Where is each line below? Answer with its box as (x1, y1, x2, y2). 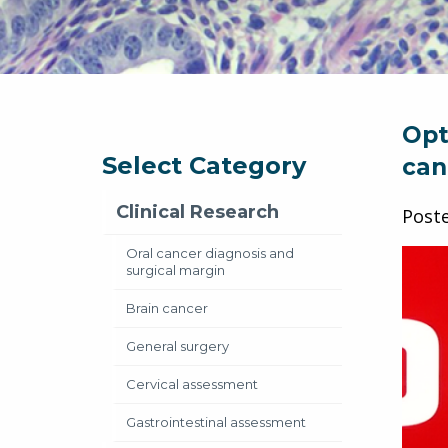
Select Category (102, 151, 306, 180)
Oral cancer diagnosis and (126, 245, 294, 261)
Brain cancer (126, 300, 208, 316)
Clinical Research (116, 201, 279, 223)
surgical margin (126, 262, 225, 278)
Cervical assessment (126, 376, 258, 392)
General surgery (126, 338, 229, 354)
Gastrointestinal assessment (126, 414, 306, 430)
